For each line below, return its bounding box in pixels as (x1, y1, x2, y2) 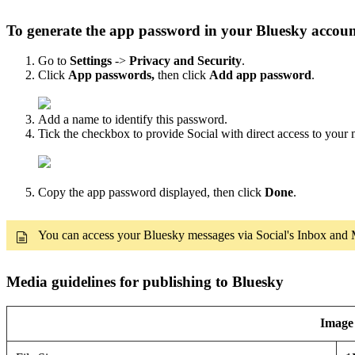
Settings (70, 54, 112, 68)
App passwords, (68, 68, 155, 82)
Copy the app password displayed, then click (38, 185, 265, 200)
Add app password (209, 68, 311, 82)
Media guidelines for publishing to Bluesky (6, 273, 288, 291)
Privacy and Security (129, 54, 242, 68)
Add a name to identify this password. (38, 113, 227, 127)
